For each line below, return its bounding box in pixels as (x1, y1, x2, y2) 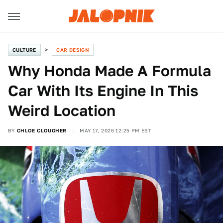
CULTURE (12, 47, 36, 53)
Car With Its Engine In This (8, 82, 198, 100)
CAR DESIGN (56, 47, 90, 53)
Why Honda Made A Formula (8, 62, 211, 80)
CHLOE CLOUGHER (16, 127, 67, 133)
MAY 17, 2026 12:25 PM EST (80, 127, 151, 133)
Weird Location (8, 102, 115, 119)
